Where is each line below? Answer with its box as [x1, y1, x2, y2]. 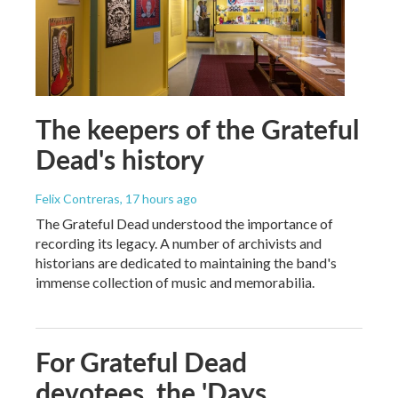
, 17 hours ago [120, 190, 197, 206]
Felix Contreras [36, 190, 120, 206]
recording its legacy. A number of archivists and [36, 234, 322, 251]
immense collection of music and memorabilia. [36, 273, 314, 291]
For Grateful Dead [36, 342, 247, 380]
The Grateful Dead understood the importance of [36, 214, 333, 232]
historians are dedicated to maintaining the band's [36, 253, 337, 271]
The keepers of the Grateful [36, 109, 359, 147]
